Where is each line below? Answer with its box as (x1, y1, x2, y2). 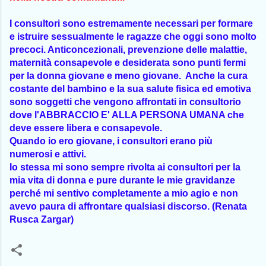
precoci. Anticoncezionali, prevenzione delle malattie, (9, 45, 247, 55)
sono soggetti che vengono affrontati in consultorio (9, 97, 241, 107)
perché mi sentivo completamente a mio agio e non (9, 188, 238, 199)
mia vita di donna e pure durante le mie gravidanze (9, 175, 235, 186)
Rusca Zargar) (9, 214, 74, 225)
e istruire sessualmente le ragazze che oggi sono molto (9, 31, 256, 42)
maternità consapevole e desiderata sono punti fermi (9, 58, 246, 68)
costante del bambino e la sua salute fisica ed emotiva (9, 84, 251, 94)
